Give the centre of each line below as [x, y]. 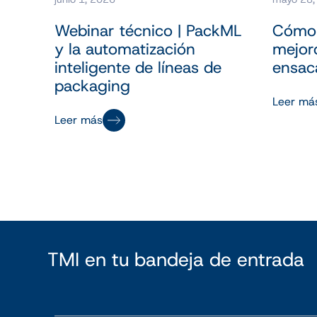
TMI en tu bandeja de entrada [176, 260]
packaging [93, 85]
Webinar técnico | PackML [149, 30]
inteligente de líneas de [138, 67]
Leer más [79, 120]
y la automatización [125, 48]
